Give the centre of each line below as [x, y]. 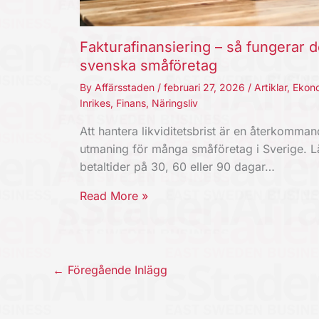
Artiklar [271, 88]
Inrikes [95, 103]
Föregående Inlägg [116, 270]
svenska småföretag [148, 66]
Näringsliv [175, 103]
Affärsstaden [126, 88]
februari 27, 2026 [206, 88]
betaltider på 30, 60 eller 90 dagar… [177, 167]
